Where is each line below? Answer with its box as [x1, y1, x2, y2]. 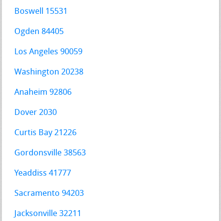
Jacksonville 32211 [14, 210, 82, 219]
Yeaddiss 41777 [14, 169, 72, 178]
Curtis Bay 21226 [14, 129, 77, 138]
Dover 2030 [14, 109, 57, 117]
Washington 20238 [14, 68, 84, 77]
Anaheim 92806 [14, 88, 72, 97]
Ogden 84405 [14, 28, 64, 37]
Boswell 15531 [14, 7, 68, 16]
